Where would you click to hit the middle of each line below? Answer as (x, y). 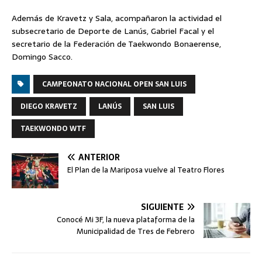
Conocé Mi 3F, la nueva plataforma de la (126, 219)
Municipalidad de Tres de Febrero (136, 231)
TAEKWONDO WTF (53, 128)
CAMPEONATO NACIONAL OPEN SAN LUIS (114, 84)
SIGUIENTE (162, 207)
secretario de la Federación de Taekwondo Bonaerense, (116, 44)
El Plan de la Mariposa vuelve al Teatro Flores (146, 170)
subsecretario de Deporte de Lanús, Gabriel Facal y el (113, 31)
